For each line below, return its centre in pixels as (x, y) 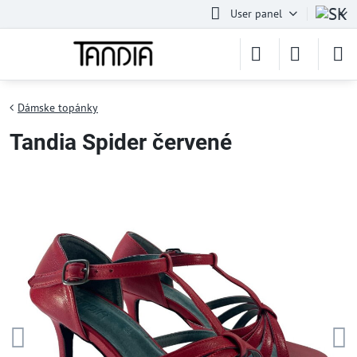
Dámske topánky (58, 108)
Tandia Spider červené (121, 142)
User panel (256, 14)
